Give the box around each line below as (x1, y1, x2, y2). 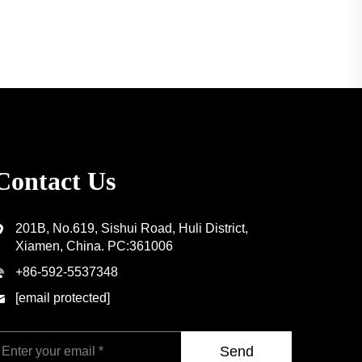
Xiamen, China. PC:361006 (15, 239, 173, 253)
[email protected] (15, 291, 110, 305)
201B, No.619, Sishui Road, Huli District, (15, 221, 248, 235)
